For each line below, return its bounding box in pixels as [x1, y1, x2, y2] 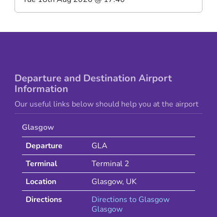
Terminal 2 [92, 158, 129, 170]
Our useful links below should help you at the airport [15, 99, 199, 110]
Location [26, 176, 56, 187]
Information [15, 82, 68, 96]
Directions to [92, 194, 139, 205]
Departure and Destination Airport [15, 72, 172, 85]
